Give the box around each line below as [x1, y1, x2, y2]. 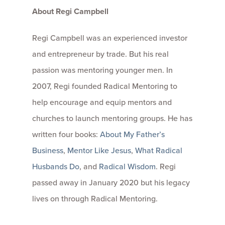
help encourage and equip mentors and [32, 96, 172, 107]
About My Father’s [100, 128, 165, 140]
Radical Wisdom [99, 160, 156, 172]
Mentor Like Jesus [67, 144, 131, 156]
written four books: [32, 128, 100, 140]
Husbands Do [32, 160, 79, 172]
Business [32, 144, 63, 156]
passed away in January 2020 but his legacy [32, 176, 190, 188]
